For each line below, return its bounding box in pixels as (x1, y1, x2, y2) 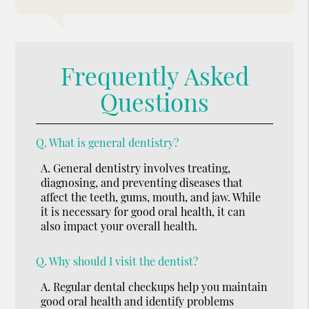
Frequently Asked (60, 59, 249, 92)
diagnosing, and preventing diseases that (41, 175, 243, 190)
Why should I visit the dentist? (49, 253, 199, 268)
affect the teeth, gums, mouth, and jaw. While (41, 189, 261, 204)
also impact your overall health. (41, 218, 198, 233)
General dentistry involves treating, (53, 160, 231, 175)
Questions (100, 85, 209, 118)
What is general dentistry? (49, 134, 179, 150)
